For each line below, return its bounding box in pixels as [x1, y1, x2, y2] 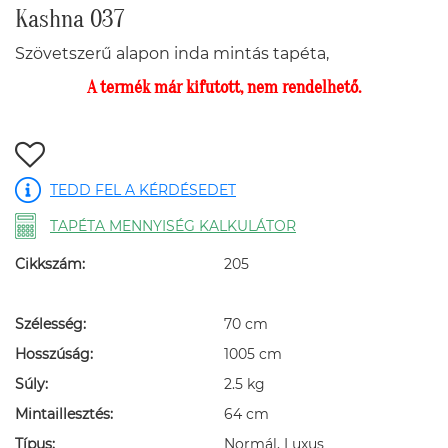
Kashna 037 [15, 6, 125, 33]
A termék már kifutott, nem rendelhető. [87, 77, 361, 98]
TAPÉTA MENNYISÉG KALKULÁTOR [50, 217, 296, 235]
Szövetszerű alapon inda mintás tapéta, [15, 44, 329, 63]
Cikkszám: [15, 255, 85, 273]
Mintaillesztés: [15, 405, 113, 423]
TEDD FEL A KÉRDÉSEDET [50, 181, 236, 199]
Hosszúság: [15, 345, 93, 363]
